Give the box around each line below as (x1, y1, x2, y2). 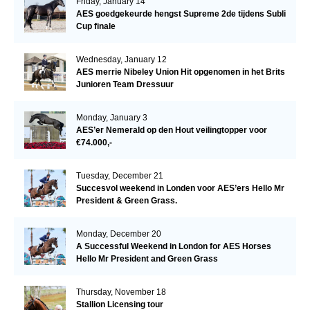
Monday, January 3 (75, 112, 147, 122)
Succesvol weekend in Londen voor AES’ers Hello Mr (75, 183, 284, 193)
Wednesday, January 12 (75, 54, 167, 64)
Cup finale (75, 21, 116, 31)
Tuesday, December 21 (75, 170, 163, 181)
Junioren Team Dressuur (75, 79, 174, 89)
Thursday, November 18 (75, 286, 166, 297)
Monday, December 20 (75, 228, 161, 239)
